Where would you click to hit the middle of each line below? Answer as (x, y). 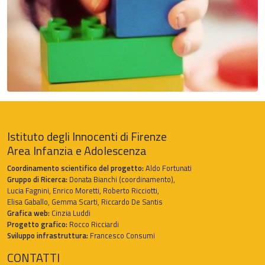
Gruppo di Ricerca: (37, 180)
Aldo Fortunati (168, 168)
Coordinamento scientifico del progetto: (75, 168)
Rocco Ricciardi (93, 224)
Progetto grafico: (37, 224)
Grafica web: (28, 213)
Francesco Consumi (122, 236)
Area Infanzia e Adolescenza (77, 151)
